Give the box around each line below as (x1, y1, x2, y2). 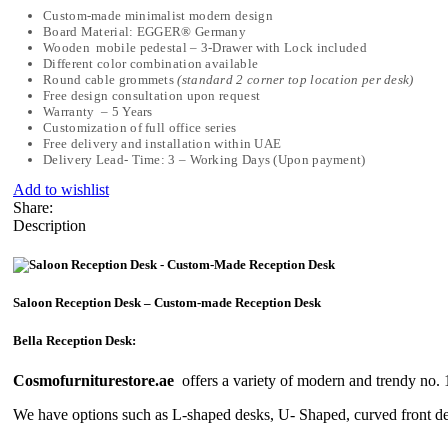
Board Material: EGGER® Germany (43, 23, 246, 39)
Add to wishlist (13, 180, 109, 198)
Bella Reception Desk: (13, 333, 136, 349)
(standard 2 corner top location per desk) (177, 71, 414, 87)
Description (13, 216, 86, 234)
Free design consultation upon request (43, 87, 261, 103)
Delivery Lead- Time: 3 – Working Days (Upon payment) (43, 151, 366, 167)
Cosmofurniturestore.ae (13, 371, 174, 389)
